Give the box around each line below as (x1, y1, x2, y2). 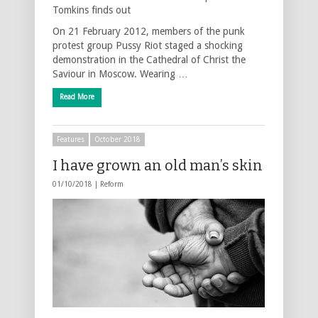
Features (57, 135, 84, 143)
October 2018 (94, 135, 141, 143)
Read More (60, 92, 94, 101)
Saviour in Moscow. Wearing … (53, 67, 188, 79)
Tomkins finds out (53, 4, 131, 16)
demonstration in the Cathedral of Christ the (53, 53, 246, 65)
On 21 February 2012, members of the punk (53, 25, 245, 37)
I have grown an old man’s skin (53, 156, 263, 174)
